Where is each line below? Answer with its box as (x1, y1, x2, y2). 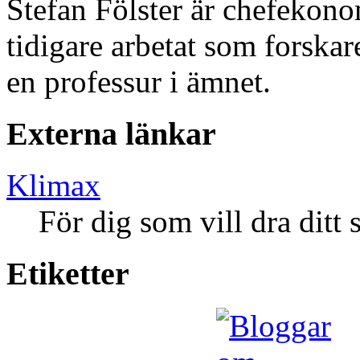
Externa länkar (6, 115, 216, 152)
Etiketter (6, 256, 129, 292)
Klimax (6, 168, 100, 203)
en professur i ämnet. (6, 64, 271, 99)
